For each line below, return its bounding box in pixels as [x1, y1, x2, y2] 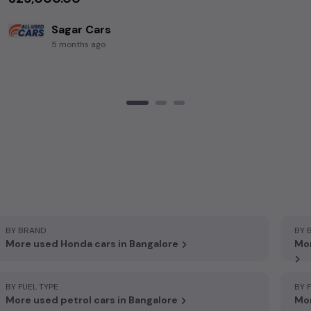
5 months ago [51, 38, 106, 50]
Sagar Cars [51, 22, 111, 37]
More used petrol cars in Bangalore [6, 293, 178, 306]
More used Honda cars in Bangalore [6, 237, 178, 250]
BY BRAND [6, 224, 46, 236]
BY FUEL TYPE [6, 280, 58, 292]
